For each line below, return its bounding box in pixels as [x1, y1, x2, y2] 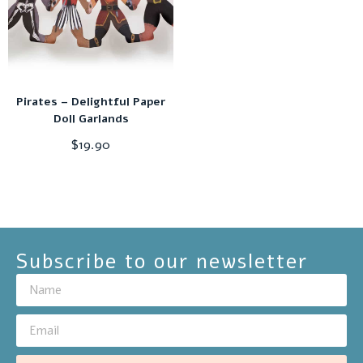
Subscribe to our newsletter [16, 248, 308, 276]
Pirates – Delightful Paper [16, 94, 165, 110]
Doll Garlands [53, 111, 129, 127]
